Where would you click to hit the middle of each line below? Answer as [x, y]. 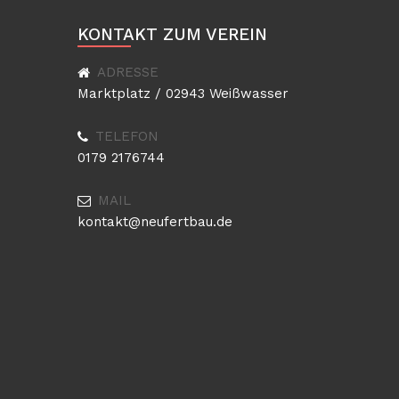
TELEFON [127, 136]
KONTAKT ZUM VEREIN [172, 34]
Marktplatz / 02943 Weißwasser [183, 94]
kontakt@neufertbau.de [155, 222]
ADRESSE [128, 72]
